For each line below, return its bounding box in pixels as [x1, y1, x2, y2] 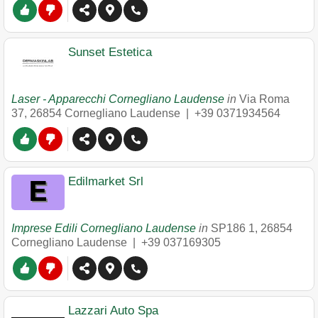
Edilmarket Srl [68, 175, 143, 188]
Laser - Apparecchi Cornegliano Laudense [11, 93, 224, 105]
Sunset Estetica [68, 45, 152, 59]
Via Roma [239, 93, 290, 105]
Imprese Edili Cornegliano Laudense [11, 222, 196, 234]
